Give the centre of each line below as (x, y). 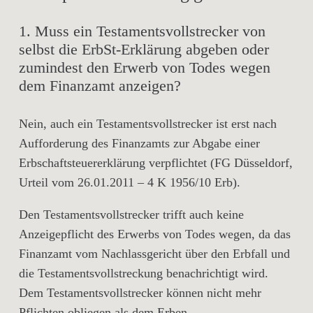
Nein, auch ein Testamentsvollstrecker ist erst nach (148, 124)
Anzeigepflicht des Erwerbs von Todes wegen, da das (155, 234)
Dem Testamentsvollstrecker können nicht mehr (140, 293)
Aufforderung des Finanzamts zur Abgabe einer (139, 143)
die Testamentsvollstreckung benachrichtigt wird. (144, 273)
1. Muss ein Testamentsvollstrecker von (142, 31)
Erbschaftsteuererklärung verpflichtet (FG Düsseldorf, (156, 163)
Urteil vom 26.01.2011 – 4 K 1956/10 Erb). (130, 182)
